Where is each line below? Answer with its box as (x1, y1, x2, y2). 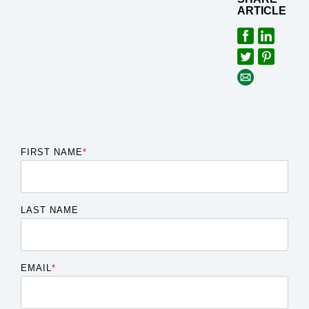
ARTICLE (237, 5, 286, 17)
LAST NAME (21, 204, 79, 215)
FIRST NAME (21, 146, 83, 157)
